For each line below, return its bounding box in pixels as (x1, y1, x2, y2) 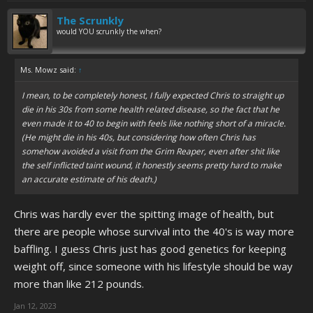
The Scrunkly (57, 13, 124, 27)
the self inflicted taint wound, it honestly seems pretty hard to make (22, 159, 282, 171)
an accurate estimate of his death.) (22, 173, 156, 185)
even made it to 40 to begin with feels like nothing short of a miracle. (22, 117, 286, 129)
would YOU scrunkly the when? (57, 27, 161, 36)
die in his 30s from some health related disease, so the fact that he (22, 103, 279, 115)
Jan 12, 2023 (14, 300, 57, 311)
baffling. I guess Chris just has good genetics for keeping (14, 242, 286, 256)
